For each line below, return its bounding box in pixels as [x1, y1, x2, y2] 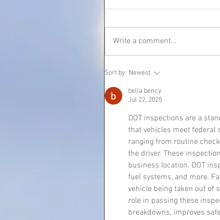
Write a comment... [113, 36, 177, 46]
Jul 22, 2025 [128, 96, 162, 104]
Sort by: [105, 69, 127, 77]
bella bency [128, 87, 162, 95]
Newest [129, 69, 150, 77]
